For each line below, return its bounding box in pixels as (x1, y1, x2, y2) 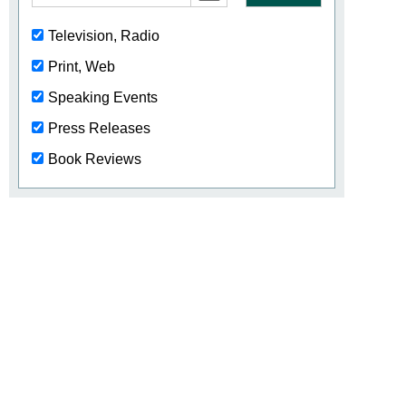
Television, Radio (48, 28, 159, 43)
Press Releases (48, 121, 150, 136)
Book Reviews (48, 151, 141, 167)
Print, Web (48, 59, 115, 74)
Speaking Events (48, 90, 158, 105)
